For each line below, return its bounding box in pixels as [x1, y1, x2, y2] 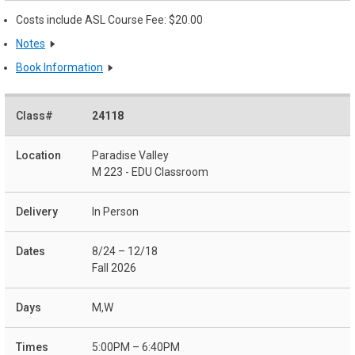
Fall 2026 [92, 261, 136, 275]
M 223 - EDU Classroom [92, 166, 208, 179]
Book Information [16, 60, 103, 74]
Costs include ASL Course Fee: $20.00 [16, 13, 203, 27]
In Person [92, 205, 139, 219]
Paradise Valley [92, 149, 169, 162]
